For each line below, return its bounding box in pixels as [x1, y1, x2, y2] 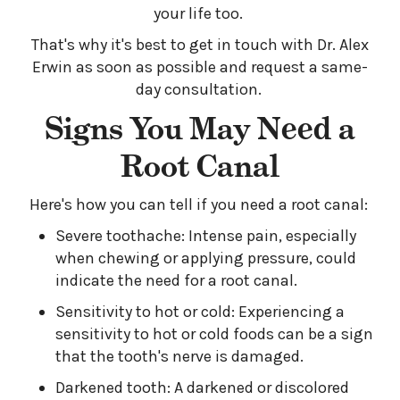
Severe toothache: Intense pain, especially [55, 226, 357, 246]
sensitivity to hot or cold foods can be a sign [55, 324, 374, 344]
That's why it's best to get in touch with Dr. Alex [31, 35, 369, 54]
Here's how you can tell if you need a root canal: [29, 195, 371, 214]
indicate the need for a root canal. [55, 271, 298, 290]
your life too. [154, 4, 246, 23]
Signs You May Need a [45, 109, 355, 148]
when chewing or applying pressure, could [55, 248, 357, 268]
